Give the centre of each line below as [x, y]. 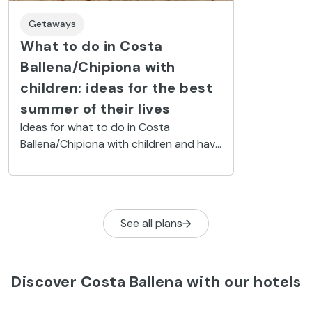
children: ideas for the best [116, 88]
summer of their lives [95, 109]
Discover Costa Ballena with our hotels [156, 282]
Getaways [52, 24]
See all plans [151, 224]
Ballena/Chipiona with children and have [121, 144]
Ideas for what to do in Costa [95, 127]
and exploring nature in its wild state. [114, 178]
